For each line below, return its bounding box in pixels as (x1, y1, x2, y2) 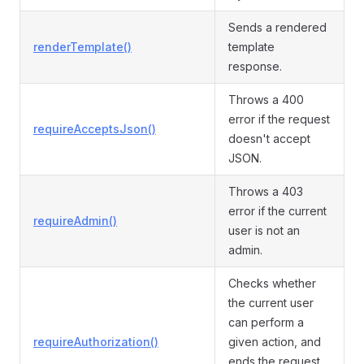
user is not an (228, 223, 300, 237)
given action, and (228, 335, 321, 349)
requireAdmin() (33, 214, 117, 227)
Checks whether (228, 276, 316, 290)
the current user (228, 296, 314, 310)
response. (228, 59, 282, 73)
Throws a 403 (228, 184, 303, 198)
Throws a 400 (228, 93, 304, 106)
